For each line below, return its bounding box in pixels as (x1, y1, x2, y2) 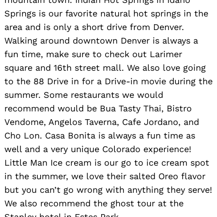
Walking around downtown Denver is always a (4, 35, 198, 46)
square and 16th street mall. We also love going (4, 62, 206, 73)
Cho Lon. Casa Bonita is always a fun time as (4, 130, 195, 140)
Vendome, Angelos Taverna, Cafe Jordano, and (4, 116, 199, 127)
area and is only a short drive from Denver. (4, 21, 184, 32)
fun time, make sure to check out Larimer (4, 48, 182, 59)
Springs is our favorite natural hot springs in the (4, 8, 208, 18)
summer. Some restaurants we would (4, 89, 163, 100)
